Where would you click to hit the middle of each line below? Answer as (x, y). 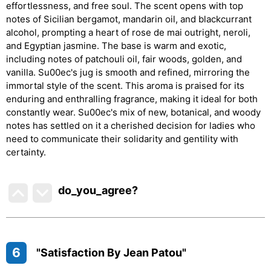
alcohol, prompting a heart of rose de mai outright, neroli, (128, 32)
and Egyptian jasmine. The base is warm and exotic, (116, 46)
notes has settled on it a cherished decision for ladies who (131, 126)
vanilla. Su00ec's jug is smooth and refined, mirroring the (128, 72)
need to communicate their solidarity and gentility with (122, 139)
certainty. (26, 152)
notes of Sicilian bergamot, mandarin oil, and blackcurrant (129, 19)
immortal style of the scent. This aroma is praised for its (125, 86)
